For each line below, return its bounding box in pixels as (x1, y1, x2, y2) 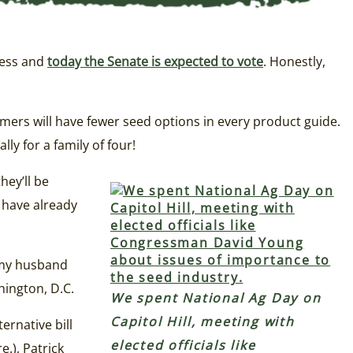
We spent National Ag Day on (110, 289, 321, 307)
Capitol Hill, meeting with (110, 313, 295, 331)
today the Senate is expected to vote (47, 53, 263, 71)
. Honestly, (263, 53, 325, 71)
